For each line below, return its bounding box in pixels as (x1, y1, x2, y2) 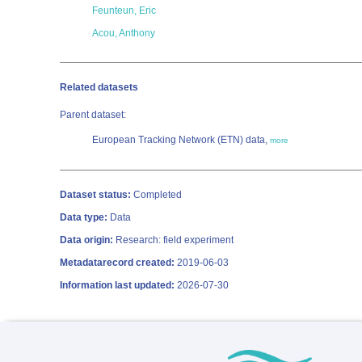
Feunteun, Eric (92, 5, 156, 16)
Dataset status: (60, 189, 131, 200)
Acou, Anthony (92, 27, 155, 39)
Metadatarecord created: (60, 257, 175, 268)
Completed (131, 189, 182, 200)
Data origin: (60, 234, 113, 246)
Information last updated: (60, 280, 175, 291)
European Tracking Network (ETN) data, (92, 134, 270, 145)
